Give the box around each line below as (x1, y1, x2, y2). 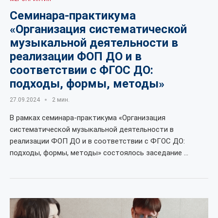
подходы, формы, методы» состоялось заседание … (10, 148, 188, 157)
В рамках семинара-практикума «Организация (10, 113, 165, 122)
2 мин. (52, 96, 70, 103)
